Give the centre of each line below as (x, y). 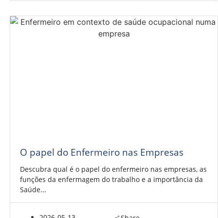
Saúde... (33, 189)
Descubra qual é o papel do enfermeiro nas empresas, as (113, 169)
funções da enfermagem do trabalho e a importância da (111, 179)
